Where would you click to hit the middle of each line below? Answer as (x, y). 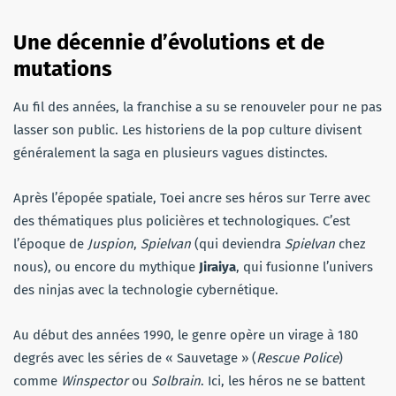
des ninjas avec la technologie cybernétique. (146, 289)
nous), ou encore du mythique (106, 267)
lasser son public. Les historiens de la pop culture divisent (187, 129)
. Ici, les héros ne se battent (283, 381)
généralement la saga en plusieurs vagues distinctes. (171, 152)
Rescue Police (297, 358)
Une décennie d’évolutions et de (169, 42)
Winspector (95, 381)
